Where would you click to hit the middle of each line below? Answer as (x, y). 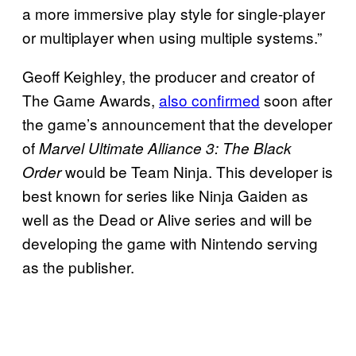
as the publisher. (78, 266)
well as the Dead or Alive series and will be (167, 219)
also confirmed (209, 99)
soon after (296, 99)
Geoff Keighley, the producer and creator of (168, 75)
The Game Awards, (91, 99)
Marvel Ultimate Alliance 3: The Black (165, 147)
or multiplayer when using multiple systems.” (172, 37)
